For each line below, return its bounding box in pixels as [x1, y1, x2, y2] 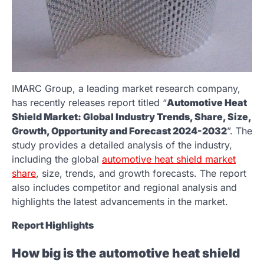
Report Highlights [12, 219, 94, 231]
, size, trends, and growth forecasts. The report [36, 167, 246, 179]
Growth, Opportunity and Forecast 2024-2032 [12, 124, 227, 137]
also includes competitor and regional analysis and [12, 181, 237, 193]
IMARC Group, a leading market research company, [12, 82, 240, 94]
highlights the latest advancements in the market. [12, 195, 228, 207]
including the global [12, 153, 102, 165]
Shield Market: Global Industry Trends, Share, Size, [12, 110, 251, 123]
